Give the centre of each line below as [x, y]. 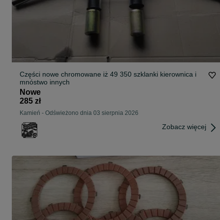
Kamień [30, 113]
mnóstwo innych [45, 82]
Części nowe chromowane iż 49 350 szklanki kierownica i [108, 74]
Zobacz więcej [184, 127]
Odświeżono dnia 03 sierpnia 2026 [92, 113]
